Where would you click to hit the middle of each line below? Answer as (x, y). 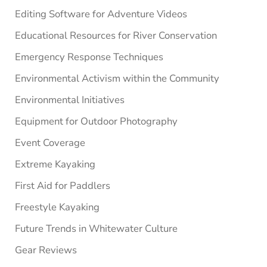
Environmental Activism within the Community (117, 78)
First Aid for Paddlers (62, 185)
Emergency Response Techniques (89, 57)
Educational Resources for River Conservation (116, 35)
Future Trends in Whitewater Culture (96, 228)
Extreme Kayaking (55, 164)
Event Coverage (50, 142)
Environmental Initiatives (69, 100)
